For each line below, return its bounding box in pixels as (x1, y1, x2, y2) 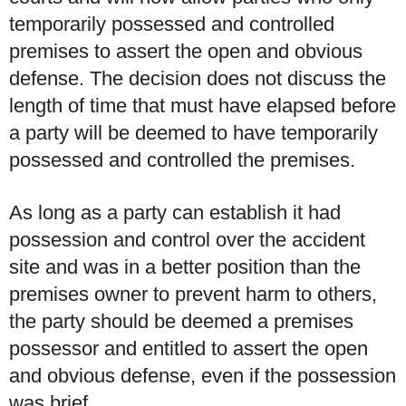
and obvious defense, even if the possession (9, 363, 396, 387)
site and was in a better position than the (9, 255, 361, 278)
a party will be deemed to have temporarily (9, 121, 378, 145)
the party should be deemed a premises (9, 309, 353, 333)
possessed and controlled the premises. (9, 149, 355, 172)
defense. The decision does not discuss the (9, 67, 386, 91)
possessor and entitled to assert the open (9, 336, 368, 360)
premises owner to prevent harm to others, (9, 282, 377, 305)
